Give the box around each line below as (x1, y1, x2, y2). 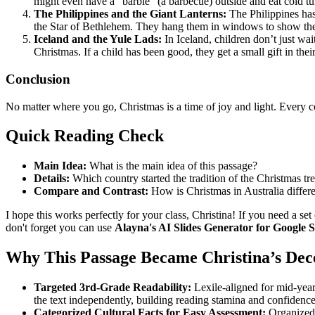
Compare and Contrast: (34, 185, 148, 198)
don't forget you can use (6, 221, 115, 234)
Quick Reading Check (6, 127, 164, 146)
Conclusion (6, 71, 70, 86)
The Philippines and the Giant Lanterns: (34, 8, 226, 20)
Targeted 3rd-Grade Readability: (34, 281, 191, 294)
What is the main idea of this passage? (86, 160, 257, 172)
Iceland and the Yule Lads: (34, 33, 162, 46)
